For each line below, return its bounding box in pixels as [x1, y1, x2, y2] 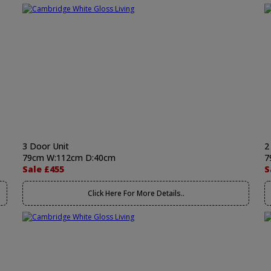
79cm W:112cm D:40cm [22, 152, 116, 163]
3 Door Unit [22, 140, 69, 152]
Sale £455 [22, 163, 64, 175]
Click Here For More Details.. [87, 188, 184, 198]
